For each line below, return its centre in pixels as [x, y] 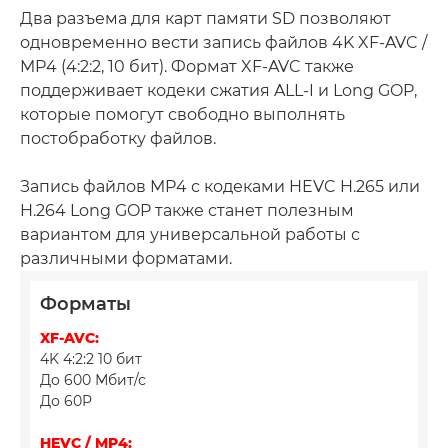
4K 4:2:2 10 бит [91, 358]
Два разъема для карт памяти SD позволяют [205, 18]
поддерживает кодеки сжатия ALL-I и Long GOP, [218, 90]
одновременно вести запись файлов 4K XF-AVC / [223, 42]
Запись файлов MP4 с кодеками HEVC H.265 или [220, 186]
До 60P [66, 400]
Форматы [85, 303]
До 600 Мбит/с [93, 379]
